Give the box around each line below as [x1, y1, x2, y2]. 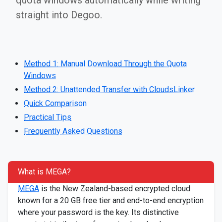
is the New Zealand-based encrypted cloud [39, 184, 190, 193]
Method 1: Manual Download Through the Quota [24, 59, 187, 68]
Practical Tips [24, 112, 71, 122]
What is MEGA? [18, 167, 71, 176]
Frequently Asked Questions [24, 126, 122, 136]
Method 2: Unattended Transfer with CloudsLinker [24, 85, 195, 94]
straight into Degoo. [16, 9, 102, 21]
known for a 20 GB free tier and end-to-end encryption [18, 196, 204, 205]
